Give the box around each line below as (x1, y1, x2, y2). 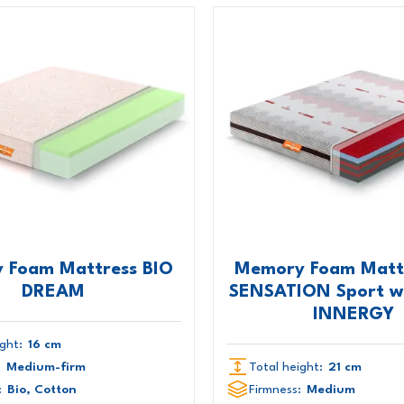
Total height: (248, 360, 323, 373)
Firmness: (248, 382, 301, 396)
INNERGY (312, 305, 394, 324)
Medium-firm (6, 360, 86, 373)
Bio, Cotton (7, 382, 77, 396)
